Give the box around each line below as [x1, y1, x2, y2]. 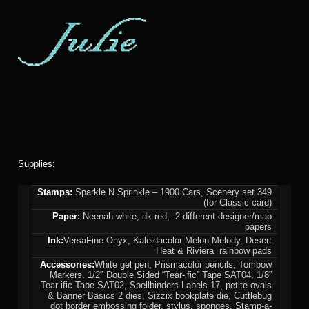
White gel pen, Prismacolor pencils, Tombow [94, 259, 272, 270]
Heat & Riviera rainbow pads [156, 245, 272, 256]
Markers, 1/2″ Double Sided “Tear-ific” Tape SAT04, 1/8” [50, 269, 272, 280]
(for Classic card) [203, 197, 272, 208]
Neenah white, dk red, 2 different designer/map [80, 210, 272, 221]
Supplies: [18, 159, 55, 170]
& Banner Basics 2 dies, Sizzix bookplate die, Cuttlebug [48, 290, 272, 301]
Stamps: [37, 186, 73, 197]
